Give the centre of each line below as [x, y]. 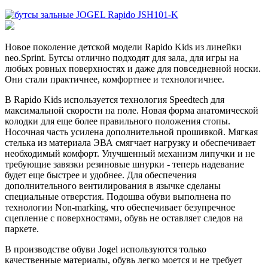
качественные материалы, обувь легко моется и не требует [124, 260]
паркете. [22, 229]
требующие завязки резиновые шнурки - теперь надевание [124, 164]
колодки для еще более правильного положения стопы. [118, 121]
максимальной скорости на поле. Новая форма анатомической [132, 110]
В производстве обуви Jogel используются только [106, 249]
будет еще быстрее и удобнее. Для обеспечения [100, 175]
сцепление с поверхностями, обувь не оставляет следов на [124, 218]
